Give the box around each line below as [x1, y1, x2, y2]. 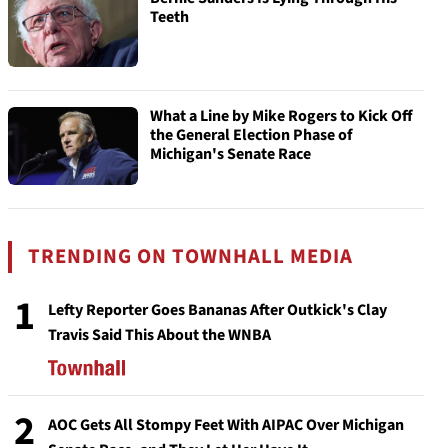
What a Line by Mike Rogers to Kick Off [150, 105, 413, 127]
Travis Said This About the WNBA [48, 324, 271, 346]
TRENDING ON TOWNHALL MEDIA [28, 242, 354, 271]
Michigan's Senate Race [150, 143, 311, 165]
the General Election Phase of [150, 124, 352, 146]
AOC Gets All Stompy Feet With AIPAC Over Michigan [48, 414, 404, 436]
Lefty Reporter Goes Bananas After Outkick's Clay [48, 299, 387, 321]
